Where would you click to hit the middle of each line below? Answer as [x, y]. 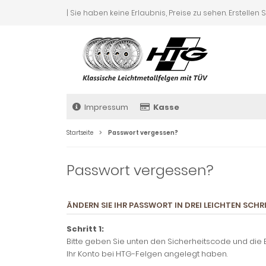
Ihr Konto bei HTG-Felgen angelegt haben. [147, 254]
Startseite [80, 133]
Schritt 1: [85, 229]
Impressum [106, 107]
